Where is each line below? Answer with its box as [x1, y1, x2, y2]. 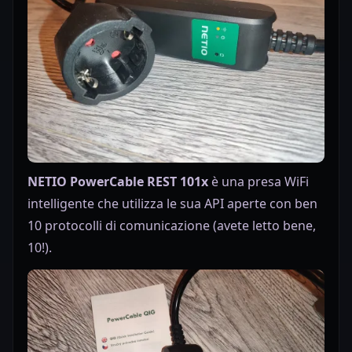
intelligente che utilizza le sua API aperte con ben [27, 194, 317, 212]
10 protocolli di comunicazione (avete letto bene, [27, 216, 316, 234]
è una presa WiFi [208, 172, 309, 190]
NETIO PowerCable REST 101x [27, 172, 208, 190]
